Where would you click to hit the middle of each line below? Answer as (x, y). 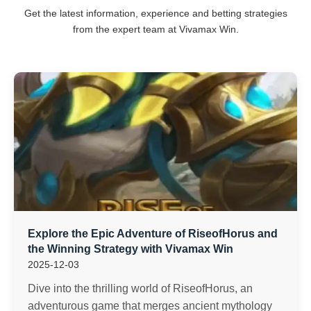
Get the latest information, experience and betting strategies (155, 13)
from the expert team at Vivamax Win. (155, 29)
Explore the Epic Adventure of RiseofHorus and (153, 234)
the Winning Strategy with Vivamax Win (131, 249)
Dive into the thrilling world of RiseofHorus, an (140, 288)
